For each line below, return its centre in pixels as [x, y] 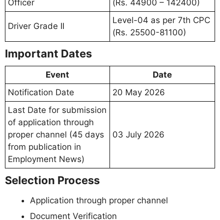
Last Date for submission [57, 110]
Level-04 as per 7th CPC [161, 20]
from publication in [44, 147]
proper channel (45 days [56, 134]
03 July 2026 [138, 134]
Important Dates [48, 53]
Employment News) [46, 159]
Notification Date [41, 92]
